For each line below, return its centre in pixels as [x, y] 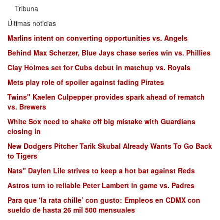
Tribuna [27, 8]
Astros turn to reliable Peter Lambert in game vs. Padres [101, 185]
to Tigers [22, 155]
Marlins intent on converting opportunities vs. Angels [97, 38]
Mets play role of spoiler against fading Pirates [86, 82]
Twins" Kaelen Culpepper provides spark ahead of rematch [106, 96]
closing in [24, 131]
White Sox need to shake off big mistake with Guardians [101, 121]
